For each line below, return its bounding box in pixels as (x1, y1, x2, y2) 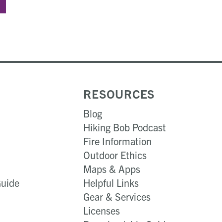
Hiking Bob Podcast (83, 121, 166, 133)
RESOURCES (83, 86, 155, 101)
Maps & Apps (83, 163, 141, 175)
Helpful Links (83, 176, 139, 189)
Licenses (83, 204, 120, 217)
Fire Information (83, 135, 152, 147)
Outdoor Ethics (83, 149, 147, 161)
